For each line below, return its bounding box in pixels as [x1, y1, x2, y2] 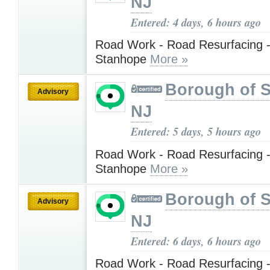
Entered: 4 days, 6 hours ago [131, 14, 261, 30]
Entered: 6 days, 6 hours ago [131, 233, 261, 249]
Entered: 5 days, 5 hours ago [131, 124, 261, 140]
